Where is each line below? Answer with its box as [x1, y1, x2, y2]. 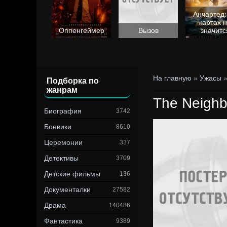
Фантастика [44, 217, 83, 225]
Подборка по [47, 77, 99, 85]
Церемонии [44, 138, 83, 146]
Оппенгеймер [58, 26, 104, 34]
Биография [44, 107, 82, 115]
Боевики [44, 123, 71, 131]
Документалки [44, 185, 91, 194]
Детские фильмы [44, 170, 100, 178]
